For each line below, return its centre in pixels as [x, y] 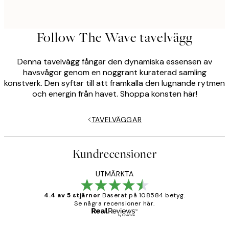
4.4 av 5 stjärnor [72, 196]
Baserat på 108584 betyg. [144, 196]
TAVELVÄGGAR [117, 119]
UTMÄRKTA [114, 174]
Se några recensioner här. [114, 204]
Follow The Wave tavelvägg [114, 37]
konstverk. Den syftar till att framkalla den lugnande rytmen [114, 83]
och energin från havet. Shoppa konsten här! [114, 94]
